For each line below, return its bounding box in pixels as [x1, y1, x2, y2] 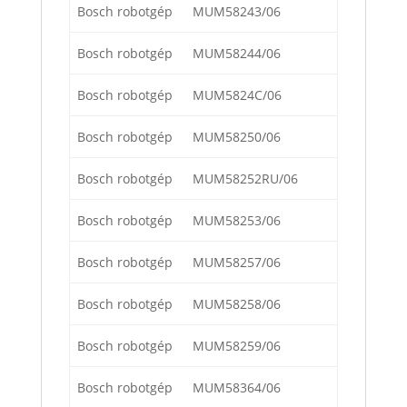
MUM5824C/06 [193, 86, 282, 104]
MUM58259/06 [193, 337, 281, 355]
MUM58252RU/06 [193, 170, 298, 188]
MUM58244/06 [193, 45, 281, 63]
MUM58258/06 [193, 295, 281, 313]
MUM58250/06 [193, 128, 281, 146]
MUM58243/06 [193, 3, 281, 21]
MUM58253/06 [193, 212, 281, 230]
